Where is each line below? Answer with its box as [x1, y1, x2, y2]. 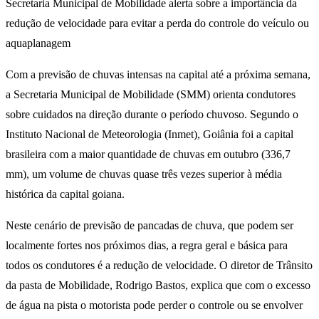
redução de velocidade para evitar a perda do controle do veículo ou [6, 17, 309, 30]
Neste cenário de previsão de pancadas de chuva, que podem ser [6, 219, 293, 232]
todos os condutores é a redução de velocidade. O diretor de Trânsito [6, 259, 313, 272]
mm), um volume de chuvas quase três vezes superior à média [6, 168, 282, 181]
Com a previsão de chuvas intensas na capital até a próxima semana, [6, 68, 310, 81]
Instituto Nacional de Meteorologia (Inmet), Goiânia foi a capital [6, 128, 293, 141]
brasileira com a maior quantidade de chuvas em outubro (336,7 [6, 148, 291, 161]
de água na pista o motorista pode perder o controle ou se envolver [6, 299, 303, 312]
